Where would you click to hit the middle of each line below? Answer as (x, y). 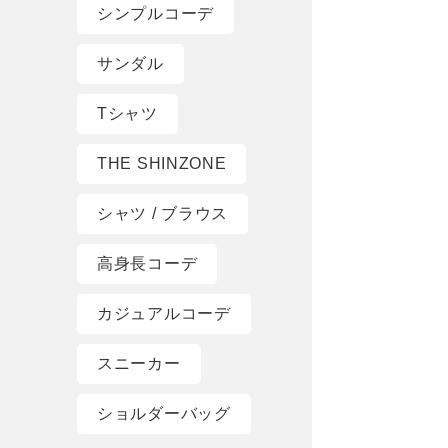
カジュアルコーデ (164, 314)
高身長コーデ (147, 264)
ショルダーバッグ (164, 414)
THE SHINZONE (162, 164)
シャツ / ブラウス (162, 214)
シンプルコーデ (155, 14)
